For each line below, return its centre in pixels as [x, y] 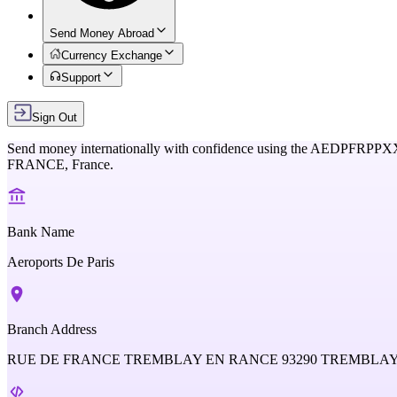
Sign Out [54, 117]
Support [82, 78]
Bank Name [41, 232]
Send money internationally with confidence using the [157, 148]
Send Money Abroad [102, 33]
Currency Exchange [112, 55]
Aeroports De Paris [61, 262]
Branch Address [52, 329]
